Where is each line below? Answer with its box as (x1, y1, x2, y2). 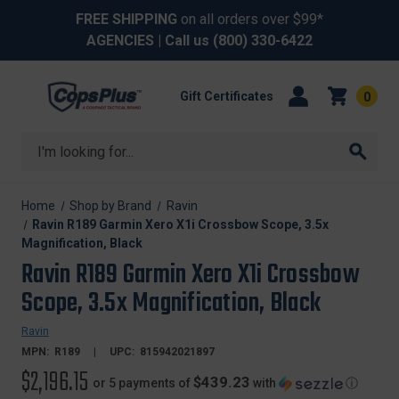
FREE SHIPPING (76, 11, 177, 28)
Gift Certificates (179, 88, 273, 103)
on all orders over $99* (177, 11, 323, 28)
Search (21, 134, 66, 151)
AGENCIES (86, 32, 154, 49)
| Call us (154, 32, 213, 49)
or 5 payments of (93, 376, 193, 390)
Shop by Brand (69, 199, 152, 213)
